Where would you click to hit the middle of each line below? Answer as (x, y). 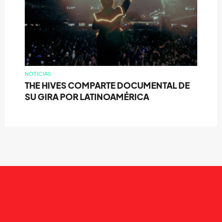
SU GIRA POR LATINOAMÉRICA (87, 97)
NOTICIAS (38, 74)
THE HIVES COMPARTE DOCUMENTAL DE (107, 85)
